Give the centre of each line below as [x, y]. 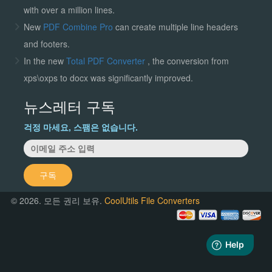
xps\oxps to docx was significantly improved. [108, 77]
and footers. [46, 43]
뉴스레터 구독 [69, 106]
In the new [45, 60]
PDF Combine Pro [79, 26]
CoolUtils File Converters [152, 200]
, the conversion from [188, 60]
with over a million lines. [69, 9]
